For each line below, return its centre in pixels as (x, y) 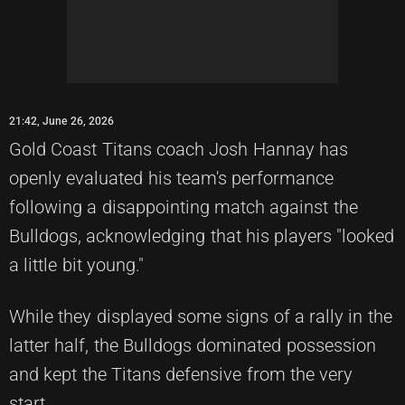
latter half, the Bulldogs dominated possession (193, 345)
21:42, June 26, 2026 (61, 121)
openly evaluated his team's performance (172, 178)
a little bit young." (76, 265)
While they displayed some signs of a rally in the (201, 316)
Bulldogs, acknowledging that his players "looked (202, 236)
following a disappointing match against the (184, 207)
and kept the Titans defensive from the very (181, 374)
